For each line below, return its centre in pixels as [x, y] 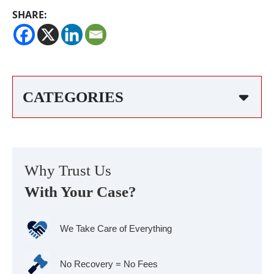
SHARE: [30, 15]
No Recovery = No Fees [109, 264]
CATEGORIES [73, 97]
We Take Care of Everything [116, 228]
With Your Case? [80, 192]
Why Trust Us [68, 170]
